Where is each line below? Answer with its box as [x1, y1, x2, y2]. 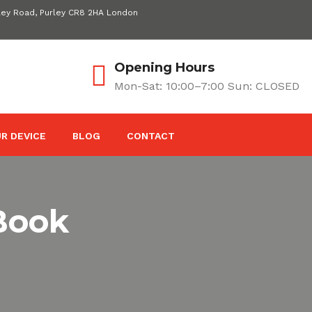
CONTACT [127, 130, 175, 141]
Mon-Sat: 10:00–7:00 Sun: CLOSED [114, 79, 299, 93]
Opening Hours [114, 59, 214, 75]
